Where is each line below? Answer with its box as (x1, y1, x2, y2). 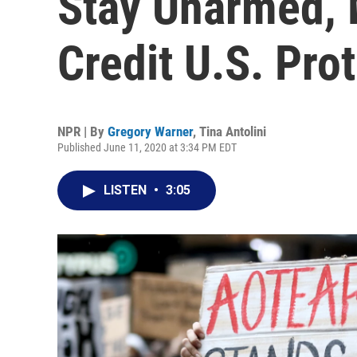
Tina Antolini (199, 124, 266, 139)
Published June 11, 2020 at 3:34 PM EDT (57, 141, 237, 154)
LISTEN (104, 182, 150, 198)
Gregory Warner (108, 124, 193, 139)
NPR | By (57, 124, 108, 139)
